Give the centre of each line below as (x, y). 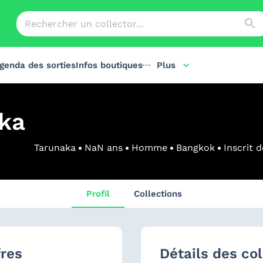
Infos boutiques (109, 65)
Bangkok (195, 148)
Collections (158, 194)
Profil (98, 194)
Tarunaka (55, 148)
